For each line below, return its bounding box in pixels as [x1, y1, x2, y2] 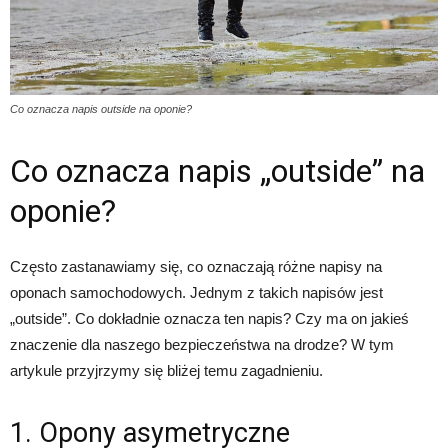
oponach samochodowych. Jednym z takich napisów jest [10, 283, 383, 301]
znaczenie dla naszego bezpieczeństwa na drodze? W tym [10, 335, 394, 353]
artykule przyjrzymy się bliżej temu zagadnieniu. [10, 361, 323, 379]
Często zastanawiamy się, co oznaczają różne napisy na [10, 257, 382, 275]
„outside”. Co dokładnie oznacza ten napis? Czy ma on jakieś [10, 309, 409, 327]
